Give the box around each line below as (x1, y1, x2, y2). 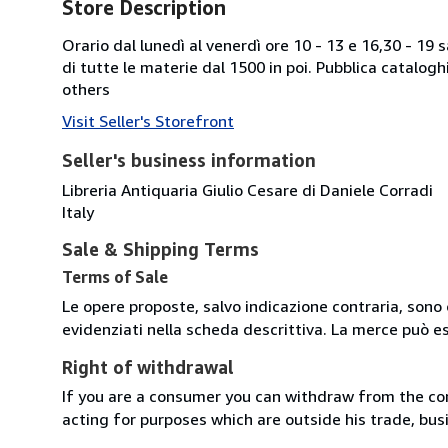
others (62, 78, 110, 99)
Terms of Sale (62, 266, 168, 287)
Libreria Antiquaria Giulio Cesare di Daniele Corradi (62, 179, 433, 200)
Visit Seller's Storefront (62, 110, 234, 131)
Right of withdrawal (62, 355, 234, 378)
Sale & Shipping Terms (62, 237, 259, 260)
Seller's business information (62, 148, 316, 171)
